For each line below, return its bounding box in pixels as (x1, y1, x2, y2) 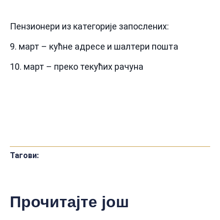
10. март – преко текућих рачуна (10, 61, 143, 72)
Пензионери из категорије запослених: (10, 21, 169, 31)
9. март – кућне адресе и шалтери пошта (10, 41, 178, 52)
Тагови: (10, 150, 39, 160)
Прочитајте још (10, 192, 129, 211)
